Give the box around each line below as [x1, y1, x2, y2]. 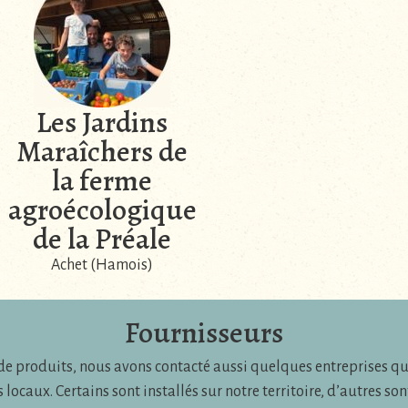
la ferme [51, 159, 152, 200]
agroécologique [8, 189, 197, 229]
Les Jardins [36, 101, 168, 142]
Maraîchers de [15, 130, 188, 171]
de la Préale [32, 218, 171, 259]
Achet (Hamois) [50, 256, 153, 273]
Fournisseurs [125, 311, 283, 352]
